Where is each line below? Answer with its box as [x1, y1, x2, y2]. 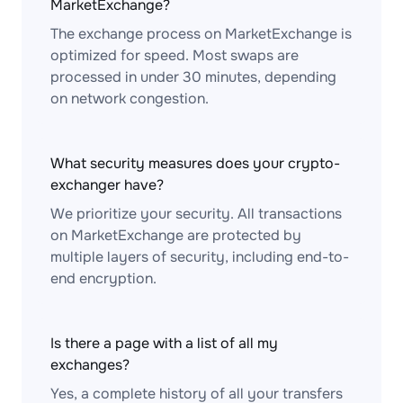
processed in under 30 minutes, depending [50, 67, 336, 86]
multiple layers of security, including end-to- [50, 247, 349, 266]
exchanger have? [50, 175, 164, 194]
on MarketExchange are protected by [50, 226, 301, 245]
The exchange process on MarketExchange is [50, 24, 352, 43]
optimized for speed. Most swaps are [50, 46, 299, 65]
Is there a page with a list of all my [50, 334, 278, 353]
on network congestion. [50, 89, 209, 108]
